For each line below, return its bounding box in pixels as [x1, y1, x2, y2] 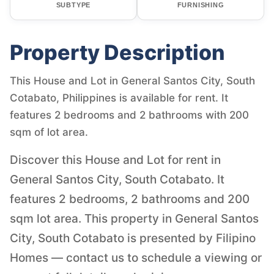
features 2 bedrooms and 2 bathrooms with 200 [10, 108, 249, 121]
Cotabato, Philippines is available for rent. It [10, 91, 228, 104]
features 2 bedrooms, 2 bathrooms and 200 [10, 191, 250, 206]
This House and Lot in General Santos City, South [10, 74, 255, 87]
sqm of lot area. [10, 125, 88, 138]
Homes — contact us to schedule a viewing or [10, 250, 262, 265]
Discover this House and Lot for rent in [10, 152, 221, 167]
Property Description [10, 39, 225, 65]
